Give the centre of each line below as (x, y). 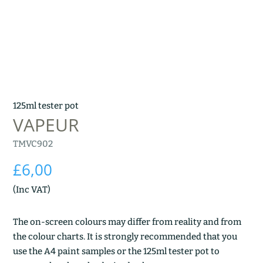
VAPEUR (46, 124)
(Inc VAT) (32, 189)
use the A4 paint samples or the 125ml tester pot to (117, 251)
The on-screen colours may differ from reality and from (127, 222)
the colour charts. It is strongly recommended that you (125, 236)
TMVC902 (33, 144)
